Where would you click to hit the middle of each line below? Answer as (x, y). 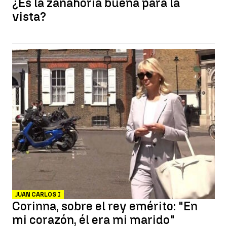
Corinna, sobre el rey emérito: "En (105, 206)
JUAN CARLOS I (38, 195)
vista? (29, 16)
